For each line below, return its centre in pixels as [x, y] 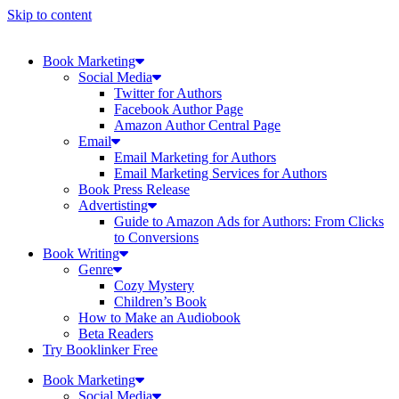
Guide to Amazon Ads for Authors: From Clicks [249, 221]
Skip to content [49, 15]
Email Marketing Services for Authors [220, 173]
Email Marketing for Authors [195, 157]
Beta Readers [116, 334]
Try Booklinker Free [100, 350]
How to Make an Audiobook [159, 318]
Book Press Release [134, 189]
